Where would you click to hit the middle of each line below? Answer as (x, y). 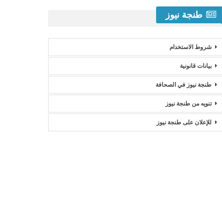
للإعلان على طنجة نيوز (184, 122)
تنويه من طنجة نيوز (189, 103)
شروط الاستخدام (191, 47)
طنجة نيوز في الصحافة (184, 84)
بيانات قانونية (196, 66)
